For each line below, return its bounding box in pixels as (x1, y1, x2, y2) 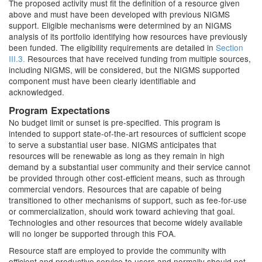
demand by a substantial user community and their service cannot (9, 161, 250, 173)
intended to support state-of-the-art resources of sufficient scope (9, 127, 246, 139)
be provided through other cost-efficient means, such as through (9, 172, 245, 184)
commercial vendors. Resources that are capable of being (9, 183, 222, 195)
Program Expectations (9, 104, 110, 117)
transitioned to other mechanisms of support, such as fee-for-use (9, 194, 247, 206)
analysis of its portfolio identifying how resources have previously (9, 30, 247, 42)
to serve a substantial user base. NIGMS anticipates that (9, 139, 216, 150)
